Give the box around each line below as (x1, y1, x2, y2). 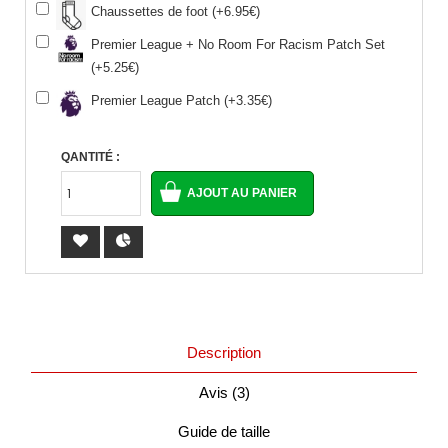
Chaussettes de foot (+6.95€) (91, 4, 260, 19)
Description (187, 344, 261, 361)
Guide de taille (178, 423, 270, 440)
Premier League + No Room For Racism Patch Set (91, 37, 385, 52)
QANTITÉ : (61, 150, 120, 164)
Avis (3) (198, 384, 250, 401)
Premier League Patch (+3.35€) (91, 93, 272, 108)
